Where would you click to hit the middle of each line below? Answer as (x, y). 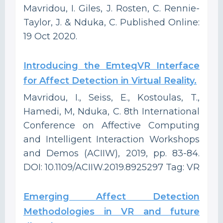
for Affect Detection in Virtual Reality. (110, 80)
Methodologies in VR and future (111, 211)
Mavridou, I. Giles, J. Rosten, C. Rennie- (111, 8)
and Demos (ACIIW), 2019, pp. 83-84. (111, 153)
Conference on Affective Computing (111, 125)
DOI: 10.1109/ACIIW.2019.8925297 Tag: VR (111, 167)
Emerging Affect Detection (111, 196)
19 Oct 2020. (50, 36)
